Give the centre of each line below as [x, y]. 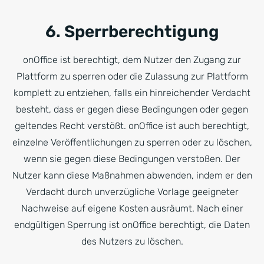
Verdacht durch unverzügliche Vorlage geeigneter [132, 192]
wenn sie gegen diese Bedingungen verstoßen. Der [132, 159]
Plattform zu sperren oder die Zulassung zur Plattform [132, 76]
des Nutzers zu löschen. [132, 241]
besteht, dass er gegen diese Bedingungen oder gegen [132, 109]
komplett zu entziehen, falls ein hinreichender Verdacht [132, 93]
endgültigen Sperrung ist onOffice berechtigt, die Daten [132, 225]
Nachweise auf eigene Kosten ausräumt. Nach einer [132, 208]
